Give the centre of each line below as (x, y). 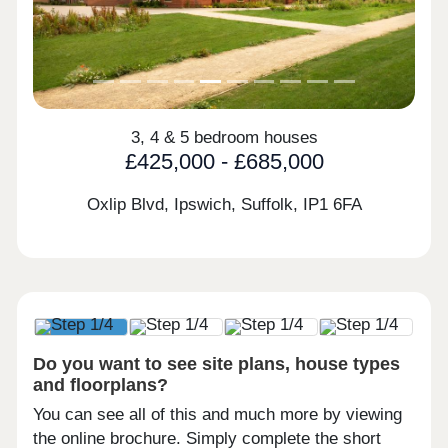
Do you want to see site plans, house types (217, 364)
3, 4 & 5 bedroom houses (224, 138)
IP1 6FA (332, 204)
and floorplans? (101, 385)
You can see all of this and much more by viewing (218, 415)
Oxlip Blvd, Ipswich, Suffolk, (194, 204)
